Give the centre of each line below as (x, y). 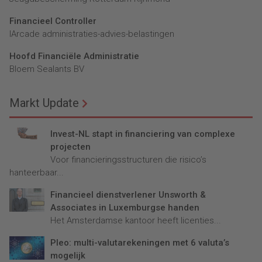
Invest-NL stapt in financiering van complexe (143, 134)
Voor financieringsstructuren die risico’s (128, 160)
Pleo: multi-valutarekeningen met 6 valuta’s (140, 243)
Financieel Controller (53, 21)
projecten (70, 147)
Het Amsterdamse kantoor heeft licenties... (136, 221)
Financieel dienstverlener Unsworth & (128, 195)
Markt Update (44, 103)
